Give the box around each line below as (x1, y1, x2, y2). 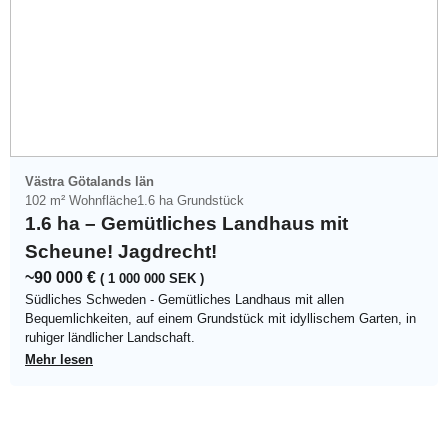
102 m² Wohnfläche (25, 192, 137, 208)
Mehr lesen (25, 351, 93, 367)
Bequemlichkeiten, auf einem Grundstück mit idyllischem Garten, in (25, 310, 416, 326)
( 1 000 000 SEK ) (100, 270, 204, 286)
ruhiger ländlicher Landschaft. (25, 329, 195, 345)
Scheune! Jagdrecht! (25, 240, 217, 262)
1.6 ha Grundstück (137, 192, 244, 208)
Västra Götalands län (25, 173, 154, 189)
